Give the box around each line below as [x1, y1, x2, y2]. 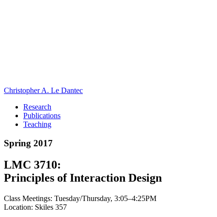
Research [23, 103, 51, 111]
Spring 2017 [4, 138, 53, 148]
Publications [23, 111, 61, 120]
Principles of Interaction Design [4, 171, 162, 184]
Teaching [23, 120, 51, 128]
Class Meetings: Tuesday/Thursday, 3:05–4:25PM [4, 194, 156, 202]
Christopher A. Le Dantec [4, 86, 83, 94]
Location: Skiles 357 [4, 202, 67, 211]
